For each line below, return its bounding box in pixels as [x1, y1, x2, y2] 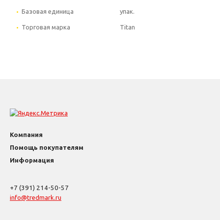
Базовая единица [22, 7, 74, 15]
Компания [10, 131, 43, 138]
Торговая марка [22, 23, 70, 30]
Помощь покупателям [10, 143, 83, 151]
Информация [10, 156, 54, 164]
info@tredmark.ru [10, 193, 61, 201]
